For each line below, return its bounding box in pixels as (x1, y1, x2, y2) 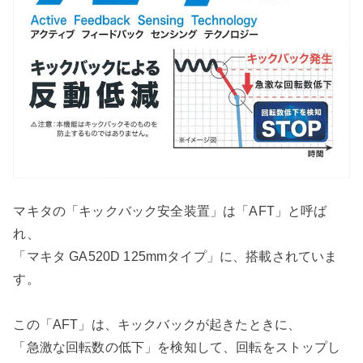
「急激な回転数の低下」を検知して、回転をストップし (13, 340, 341, 355)
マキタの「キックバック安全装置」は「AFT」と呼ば (13, 203, 327, 219)
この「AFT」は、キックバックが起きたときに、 (13, 317, 301, 332)
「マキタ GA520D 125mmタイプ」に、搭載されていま (13, 249, 338, 264)
